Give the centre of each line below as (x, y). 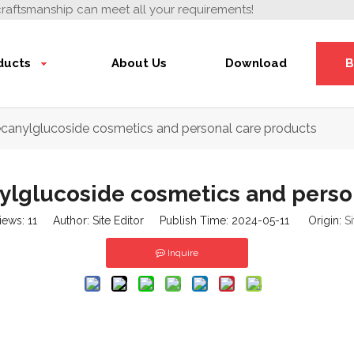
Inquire (183, 253)
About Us (139, 63)
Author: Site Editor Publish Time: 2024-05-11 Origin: (191, 220)
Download (256, 63)
